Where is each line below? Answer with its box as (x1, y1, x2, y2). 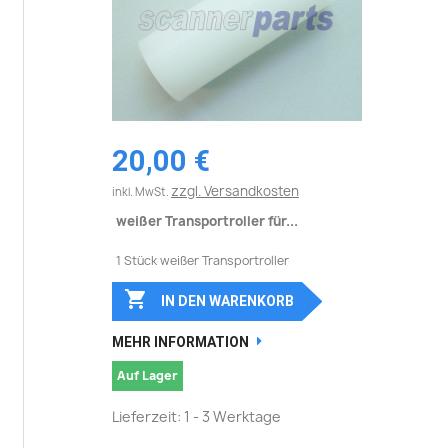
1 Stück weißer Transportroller (116, 251, 289, 269)
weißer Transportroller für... (116, 211, 298, 230)
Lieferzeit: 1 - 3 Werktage (112, 406, 281, 426)
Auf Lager (117, 366, 178, 384)
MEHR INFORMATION (112, 333, 249, 350)
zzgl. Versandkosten (171, 181, 299, 200)
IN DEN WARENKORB (160, 292, 294, 309)
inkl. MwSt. (112, 183, 171, 199)
